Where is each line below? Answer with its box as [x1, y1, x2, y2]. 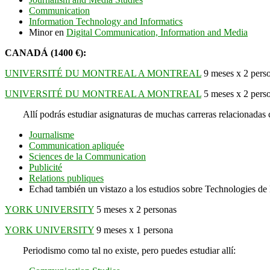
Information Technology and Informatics [29, 16, 183, 27]
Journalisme [29, 129, 74, 140]
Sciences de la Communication [29, 151, 146, 162]
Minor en [29, 27, 66, 37]
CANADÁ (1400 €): [5, 47, 86, 58]
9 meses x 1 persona [94, 224, 173, 235]
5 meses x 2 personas [94, 204, 177, 215]
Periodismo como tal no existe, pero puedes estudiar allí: [23, 245, 236, 256]
